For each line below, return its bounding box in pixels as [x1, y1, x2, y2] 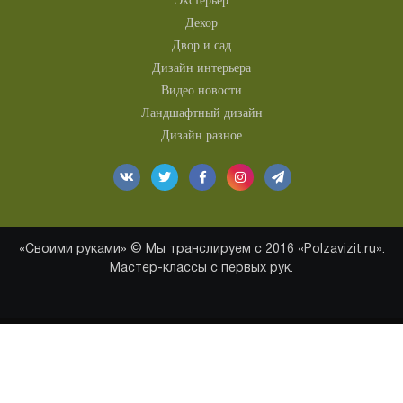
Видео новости [161, 84, 242, 97]
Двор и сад [172, 39, 231, 52]
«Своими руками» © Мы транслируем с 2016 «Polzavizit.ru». [18, 244, 385, 255]
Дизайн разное [161, 129, 242, 142]
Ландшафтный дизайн [140, 106, 263, 120]
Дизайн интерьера [152, 61, 251, 75]
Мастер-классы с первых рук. [110, 263, 293, 274]
